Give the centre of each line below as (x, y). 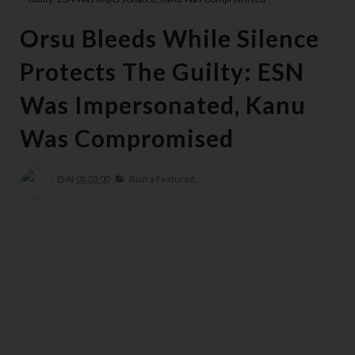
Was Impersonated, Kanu (163, 105)
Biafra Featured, (163, 179)
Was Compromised (127, 138)
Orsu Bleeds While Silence (170, 38)
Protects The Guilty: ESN (162, 72)
